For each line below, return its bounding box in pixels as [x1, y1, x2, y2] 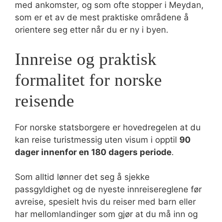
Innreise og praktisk [15, 49, 157, 69]
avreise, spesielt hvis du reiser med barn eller [15, 197, 196, 207]
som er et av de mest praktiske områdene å [15, 12, 189, 22]
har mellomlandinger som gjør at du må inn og [15, 209, 198, 219]
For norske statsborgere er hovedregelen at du [15, 122, 201, 132]
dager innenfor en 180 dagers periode [15, 147, 171, 157]
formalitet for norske [15, 70, 162, 90]
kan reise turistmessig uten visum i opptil [15, 134, 179, 145]
